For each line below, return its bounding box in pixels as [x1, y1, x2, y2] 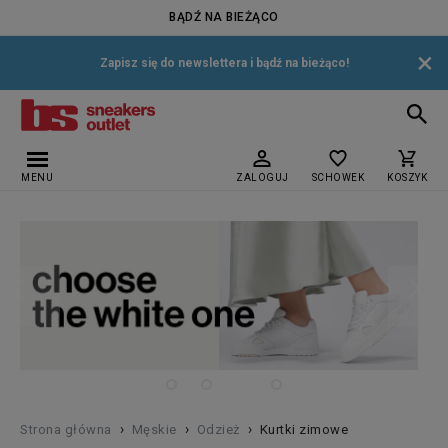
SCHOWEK [311, 172, 364, 183]
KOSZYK [387, 172, 427, 183]
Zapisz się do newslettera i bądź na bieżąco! [99, 56, 349, 70]
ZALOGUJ [236, 172, 289, 183]
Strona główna [20, 422, 112, 438]
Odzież [196, 422, 240, 438]
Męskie [131, 422, 177, 438]
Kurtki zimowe [259, 422, 348, 438]
